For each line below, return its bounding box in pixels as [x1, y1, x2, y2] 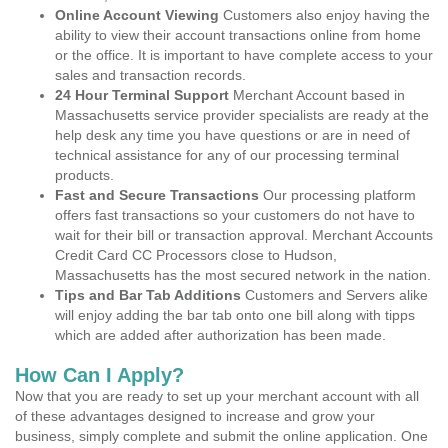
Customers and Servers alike [241, 287, 428, 303]
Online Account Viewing [55, 7, 223, 23]
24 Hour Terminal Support [55, 87, 229, 103]
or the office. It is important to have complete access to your [55, 47, 433, 63]
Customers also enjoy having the [223, 7, 430, 23]
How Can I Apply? [15, 364, 184, 386]
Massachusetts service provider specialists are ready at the [55, 107, 429, 123]
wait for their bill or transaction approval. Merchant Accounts [55, 227, 433, 243]
